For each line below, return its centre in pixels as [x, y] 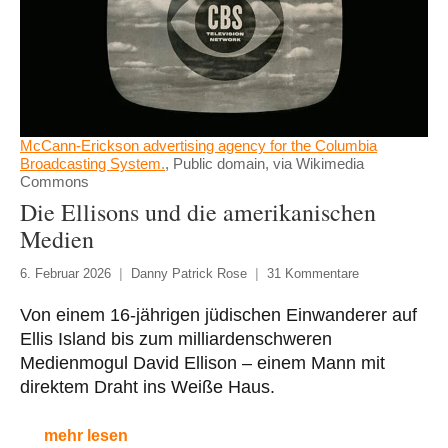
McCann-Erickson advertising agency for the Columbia [198, 146]
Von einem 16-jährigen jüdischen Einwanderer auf [218, 315]
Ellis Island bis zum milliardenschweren [176, 339]
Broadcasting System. [92, 164]
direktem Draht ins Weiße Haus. [147, 387]
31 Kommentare [313, 274]
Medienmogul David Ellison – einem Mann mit [202, 363]
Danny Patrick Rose [189, 274]
